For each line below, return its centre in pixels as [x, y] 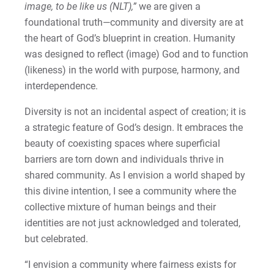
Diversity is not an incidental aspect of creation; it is [135, 112]
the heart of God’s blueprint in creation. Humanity [130, 39]
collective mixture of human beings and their [120, 207]
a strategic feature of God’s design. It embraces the [134, 128]
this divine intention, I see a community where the [131, 191]
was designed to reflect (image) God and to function [137, 54]
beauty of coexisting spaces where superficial [123, 144]
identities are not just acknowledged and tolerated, [133, 223]
